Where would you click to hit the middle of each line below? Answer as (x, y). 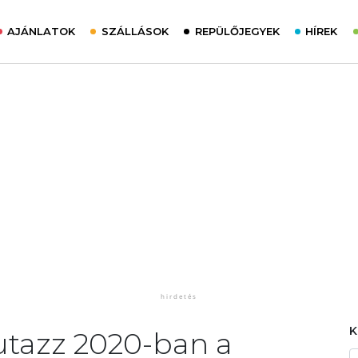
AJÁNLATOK (42, 31)
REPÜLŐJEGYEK (237, 31)
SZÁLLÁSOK (135, 31)
